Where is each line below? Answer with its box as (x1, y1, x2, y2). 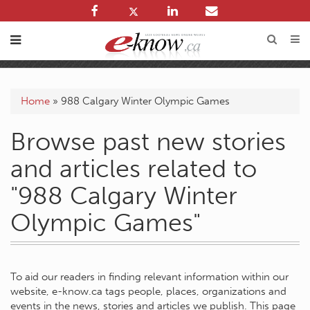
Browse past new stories (10, 127, 286, 156)
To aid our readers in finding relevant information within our (10, 271, 289, 283)
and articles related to (10, 154, 257, 183)
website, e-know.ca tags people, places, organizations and (10, 285, 286, 298)
